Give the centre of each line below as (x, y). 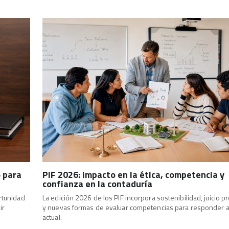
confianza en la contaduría (97, 184)
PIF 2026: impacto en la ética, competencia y (133, 174)
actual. (52, 217)
